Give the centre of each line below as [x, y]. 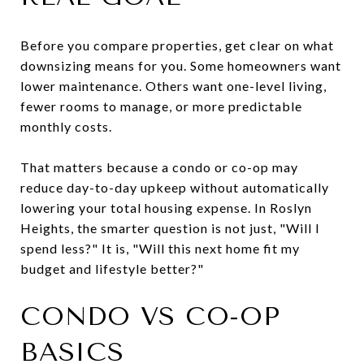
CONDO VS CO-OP [150, 316]
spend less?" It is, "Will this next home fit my [160, 248]
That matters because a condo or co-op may [159, 167]
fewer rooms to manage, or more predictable [161, 106]
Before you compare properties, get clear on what [177, 45]
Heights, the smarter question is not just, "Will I [170, 227]
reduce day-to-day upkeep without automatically [175, 187]
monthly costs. [66, 126]
